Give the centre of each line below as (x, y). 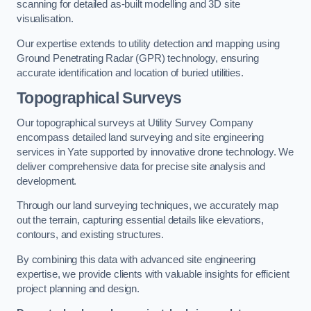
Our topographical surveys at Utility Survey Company (135, 123)
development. (47, 181)
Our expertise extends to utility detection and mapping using (149, 43)
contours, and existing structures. (91, 235)
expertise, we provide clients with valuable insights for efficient (153, 274)
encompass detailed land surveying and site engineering (141, 137)
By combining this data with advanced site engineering (136, 259)
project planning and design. (78, 288)
